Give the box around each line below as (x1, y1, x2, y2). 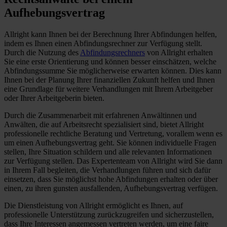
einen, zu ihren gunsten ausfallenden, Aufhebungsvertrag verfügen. (4, 183, 218, 193)
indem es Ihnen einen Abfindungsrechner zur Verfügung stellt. (4, 39, 202, 48)
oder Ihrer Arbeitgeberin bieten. (4, 93, 104, 102)
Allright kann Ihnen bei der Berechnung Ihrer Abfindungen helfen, (4, 29, 217, 39)
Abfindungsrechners (80, 48, 145, 57)
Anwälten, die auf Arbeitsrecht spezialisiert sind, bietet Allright (4, 120, 204, 129)
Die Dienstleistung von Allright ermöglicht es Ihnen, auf (4, 201, 183, 210)
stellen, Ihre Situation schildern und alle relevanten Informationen (4, 147, 212, 156)
